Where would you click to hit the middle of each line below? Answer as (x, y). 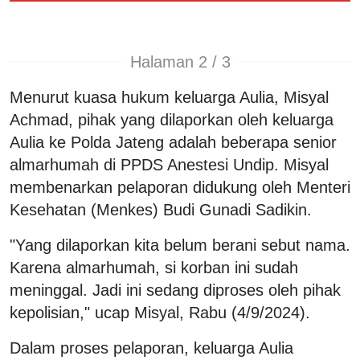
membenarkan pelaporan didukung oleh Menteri (180, 188)
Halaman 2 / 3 (180, 61)
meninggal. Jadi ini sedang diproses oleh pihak (175, 290)
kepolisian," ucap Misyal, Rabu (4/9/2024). (160, 313)
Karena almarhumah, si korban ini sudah (154, 268)
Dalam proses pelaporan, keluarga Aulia (151, 348)
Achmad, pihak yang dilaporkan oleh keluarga (172, 120)
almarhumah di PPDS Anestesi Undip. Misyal (169, 165)
